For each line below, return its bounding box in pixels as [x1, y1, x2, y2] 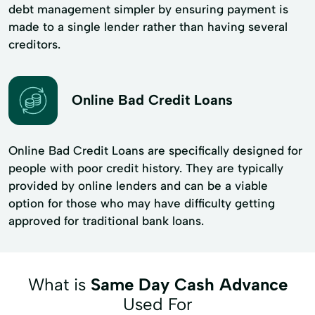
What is [27, 274, 91, 295]
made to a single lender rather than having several [8, 19, 288, 34]
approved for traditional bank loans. [8, 213, 204, 228]
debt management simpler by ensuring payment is [8, 1, 288, 16]
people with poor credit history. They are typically [8, 160, 283, 175]
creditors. [8, 37, 60, 51]
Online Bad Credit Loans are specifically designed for [8, 143, 302, 157]
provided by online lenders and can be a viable [8, 178, 268, 193]
